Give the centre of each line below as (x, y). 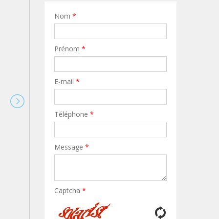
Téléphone (72, 114)
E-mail (65, 81)
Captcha (68, 190)
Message (70, 147)
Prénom (68, 49)
